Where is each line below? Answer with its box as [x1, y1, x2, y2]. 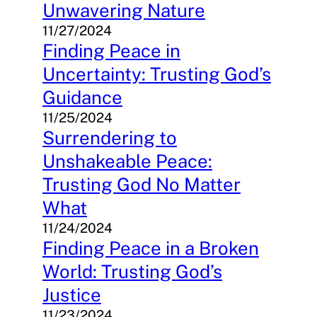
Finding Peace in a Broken [42, 237, 259, 260]
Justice [42, 284, 101, 306]
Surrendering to [42, 127, 177, 149]
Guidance [42, 86, 122, 109]
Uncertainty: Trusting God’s [42, 63, 271, 86]
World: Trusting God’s [42, 260, 222, 283]
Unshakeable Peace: [42, 150, 212, 173]
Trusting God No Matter [42, 173, 241, 196]
